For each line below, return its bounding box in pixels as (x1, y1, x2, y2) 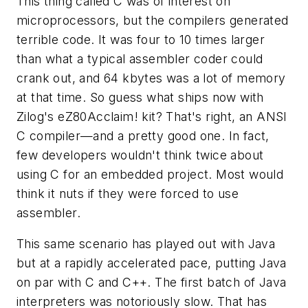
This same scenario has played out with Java (16, 236, 276, 252)
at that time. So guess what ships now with (16, 89, 264, 104)
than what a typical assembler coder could (16, 51, 263, 66)
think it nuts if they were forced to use (16, 186, 239, 201)
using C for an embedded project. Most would (16, 166, 284, 181)
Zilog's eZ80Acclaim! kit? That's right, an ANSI (16, 109, 287, 124)
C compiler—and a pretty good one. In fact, (16, 128, 269, 143)
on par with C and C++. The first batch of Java (16, 275, 287, 290)
